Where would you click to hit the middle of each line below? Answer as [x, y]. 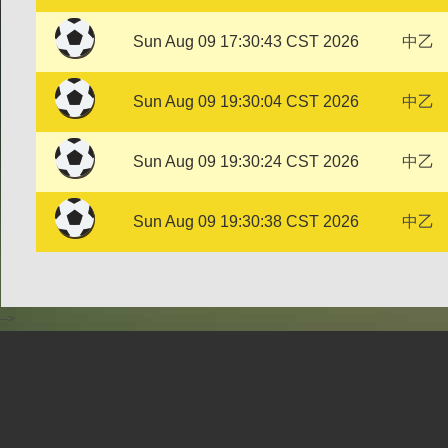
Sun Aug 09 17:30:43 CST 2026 [246, 41]
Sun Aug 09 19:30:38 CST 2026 [246, 221]
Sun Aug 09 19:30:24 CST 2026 [246, 161]
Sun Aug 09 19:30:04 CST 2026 [246, 101]
